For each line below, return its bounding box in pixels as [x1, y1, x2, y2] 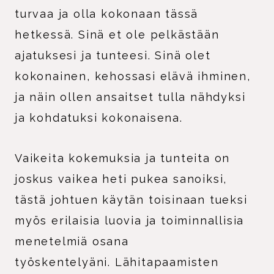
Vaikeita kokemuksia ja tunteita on [15, 151, 231, 165]
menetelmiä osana [15, 234, 129, 248]
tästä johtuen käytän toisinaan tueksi [15, 193, 248, 206]
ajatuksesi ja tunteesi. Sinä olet [15, 48, 211, 62]
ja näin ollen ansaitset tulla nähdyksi [15, 90, 246, 103]
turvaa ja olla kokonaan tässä [15, 7, 199, 20]
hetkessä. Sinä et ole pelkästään [15, 28, 220, 41]
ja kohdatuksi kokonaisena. [15, 111, 183, 124]
